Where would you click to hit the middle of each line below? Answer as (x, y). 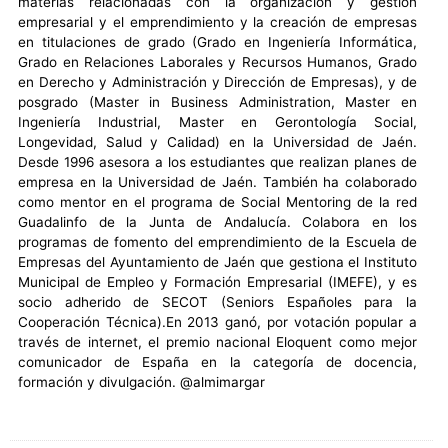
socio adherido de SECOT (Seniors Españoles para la (217, 302)
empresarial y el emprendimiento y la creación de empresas (217, 22)
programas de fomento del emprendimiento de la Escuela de (217, 242)
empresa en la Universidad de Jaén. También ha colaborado (217, 182)
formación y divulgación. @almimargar (141, 382)
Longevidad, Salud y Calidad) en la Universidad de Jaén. (217, 142)
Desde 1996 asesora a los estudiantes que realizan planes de (217, 162)
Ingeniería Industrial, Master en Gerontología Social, (217, 122)
